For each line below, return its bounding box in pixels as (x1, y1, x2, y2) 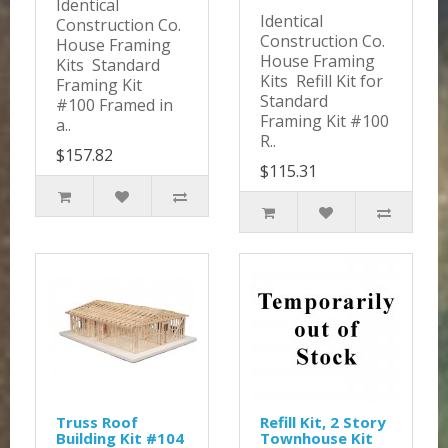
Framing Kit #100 (260, 110, 389, 133)
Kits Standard (56, 54, 160, 77)
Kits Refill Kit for (260, 70, 383, 93)
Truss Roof (56, 412, 138, 433)
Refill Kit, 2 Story (260, 412, 386, 433)
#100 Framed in (56, 94, 173, 117)
